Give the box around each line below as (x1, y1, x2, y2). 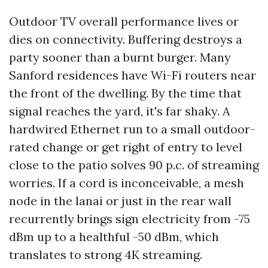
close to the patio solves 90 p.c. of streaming (9, 157, 259, 172)
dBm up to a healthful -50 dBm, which (9, 229, 219, 244)
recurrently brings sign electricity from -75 (9, 211, 250, 226)
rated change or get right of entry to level (9, 139, 242, 154)
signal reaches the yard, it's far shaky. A (9, 103, 230, 118)
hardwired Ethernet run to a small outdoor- (9, 121, 255, 136)
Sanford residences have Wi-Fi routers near (9, 68, 256, 83)
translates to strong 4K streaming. (9, 247, 202, 262)
